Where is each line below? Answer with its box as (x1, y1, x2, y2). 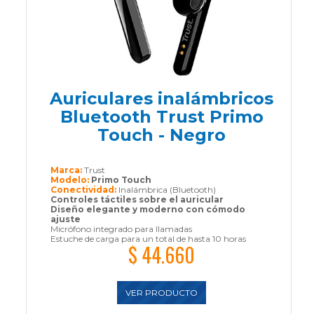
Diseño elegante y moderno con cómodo (50, 204, 245, 215)
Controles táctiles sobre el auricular (50, 194, 224, 205)
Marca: (50, 165, 84, 176)
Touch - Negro (97, 125, 226, 146)
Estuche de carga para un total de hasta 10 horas (50, 233, 246, 245)
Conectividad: (50, 184, 118, 196)
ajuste (50, 214, 81, 225)
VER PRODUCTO (125, 287, 198, 299)
